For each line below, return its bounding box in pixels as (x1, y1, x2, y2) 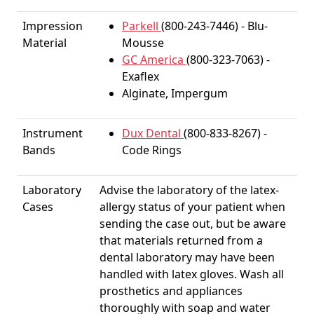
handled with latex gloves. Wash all (100, 266, 284, 282)
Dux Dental (122, 125, 184, 141)
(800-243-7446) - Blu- (161, 18, 268, 34)
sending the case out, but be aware (100, 216, 286, 231)
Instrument (22, 125, 83, 141)
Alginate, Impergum (122, 86, 228, 101)
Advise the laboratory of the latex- (100, 182, 279, 198)
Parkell (122, 18, 161, 34)
